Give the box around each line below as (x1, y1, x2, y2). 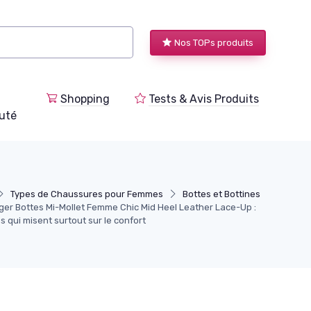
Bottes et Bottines (183, 188, 261, 199)
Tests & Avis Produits (149, 92, 259, 106)
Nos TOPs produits (174, 37, 253, 48)
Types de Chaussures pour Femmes (10, 188, 164, 199)
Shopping (60, 92, 110, 106)
